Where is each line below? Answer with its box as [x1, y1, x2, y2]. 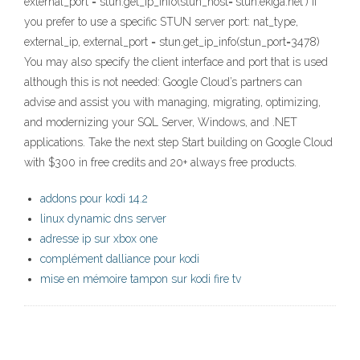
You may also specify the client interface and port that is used [24, 55, 328, 69]
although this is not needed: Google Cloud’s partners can [24, 76, 302, 89]
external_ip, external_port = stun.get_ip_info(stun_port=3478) [24, 35, 320, 49]
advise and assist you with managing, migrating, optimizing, [24, 96, 321, 109]
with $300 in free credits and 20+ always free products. [24, 156, 297, 170]
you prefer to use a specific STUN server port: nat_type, [24, 15, 298, 29]
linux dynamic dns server [40, 212, 166, 226]
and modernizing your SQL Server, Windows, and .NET [24, 116, 297, 129]
